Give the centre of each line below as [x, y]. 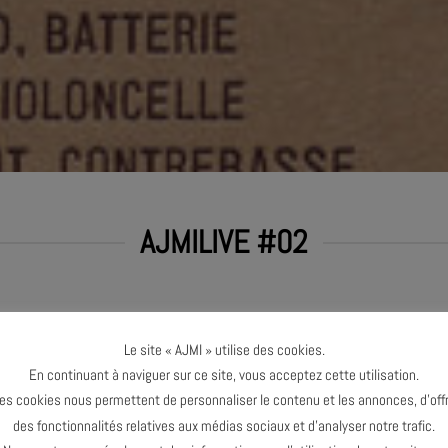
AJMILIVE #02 [224, 242]
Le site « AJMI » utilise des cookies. [224, 350]
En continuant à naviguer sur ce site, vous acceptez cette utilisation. [224, 375]
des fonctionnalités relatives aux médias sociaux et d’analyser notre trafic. [224, 425]
